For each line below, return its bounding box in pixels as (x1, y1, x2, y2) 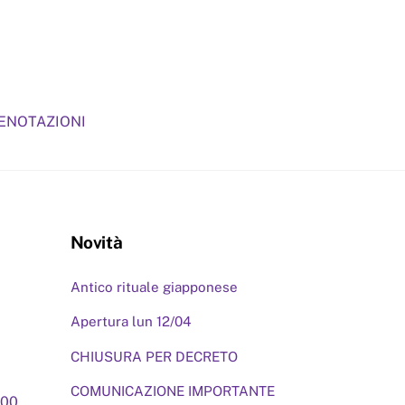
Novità (70, 232, 123, 253)
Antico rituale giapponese (70, 279, 238, 296)
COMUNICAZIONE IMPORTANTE (70, 382, 275, 399)
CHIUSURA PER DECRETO (70, 348, 238, 364)
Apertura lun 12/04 (70, 314, 192, 330)
